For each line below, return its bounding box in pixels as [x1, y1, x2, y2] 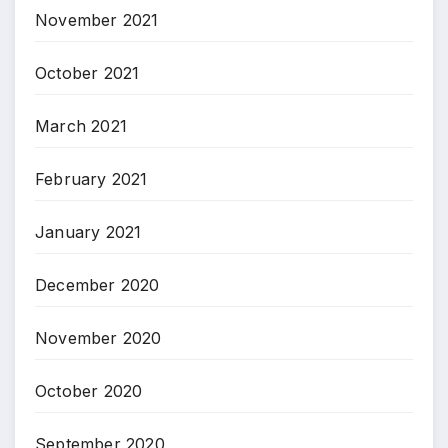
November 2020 [35, 327, 162, 348]
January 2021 [35, 221, 142, 242]
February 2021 [35, 168, 148, 189]
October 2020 [35, 380, 143, 401]
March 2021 [35, 115, 127, 136]
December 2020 [35, 274, 160, 295]
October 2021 [35, 62, 140, 83]
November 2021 [35, 9, 159, 30]
